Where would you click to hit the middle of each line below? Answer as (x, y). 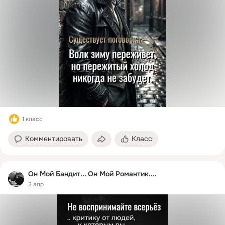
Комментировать (54, 139)
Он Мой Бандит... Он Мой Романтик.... (92, 174)
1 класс (32, 119)
